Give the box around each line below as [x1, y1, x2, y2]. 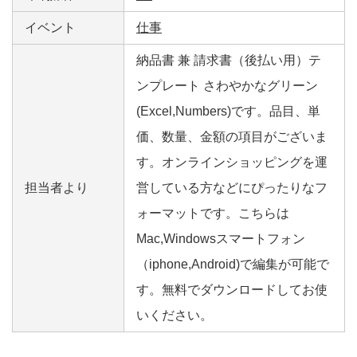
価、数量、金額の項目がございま [136, 130, 328, 144]
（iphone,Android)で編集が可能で [136, 257, 329, 272]
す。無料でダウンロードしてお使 [136, 283, 328, 297]
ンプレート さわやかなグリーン [136, 79, 318, 93]
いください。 [136, 308, 213, 323]
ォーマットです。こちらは [136, 206, 289, 221]
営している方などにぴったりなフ [136, 181, 328, 195]
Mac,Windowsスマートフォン [136, 232, 305, 246]
